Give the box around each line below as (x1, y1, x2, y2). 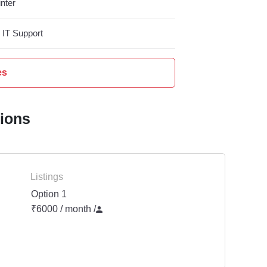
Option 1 (31, 188, 67, 201)
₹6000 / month (31, 203, 94, 216)
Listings (30, 170, 63, 184)
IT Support (2, 27, 43, 40)
